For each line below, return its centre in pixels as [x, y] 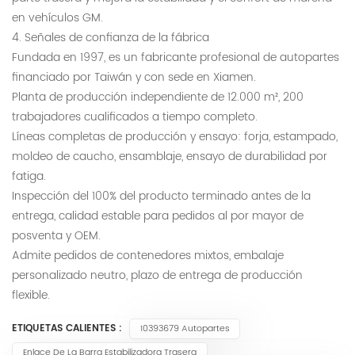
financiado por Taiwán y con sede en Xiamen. [134, 78]
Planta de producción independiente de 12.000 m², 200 [158, 97]
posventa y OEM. [56, 236]
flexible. [31, 296]
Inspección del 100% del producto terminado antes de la [161, 197]
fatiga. [29, 177]
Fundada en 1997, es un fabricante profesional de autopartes [176, 58]
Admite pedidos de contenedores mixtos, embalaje [148, 256]
